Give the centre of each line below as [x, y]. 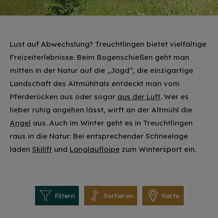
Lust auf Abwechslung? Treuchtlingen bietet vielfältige [108, 44]
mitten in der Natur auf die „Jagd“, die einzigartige [101, 70]
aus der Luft [139, 97]
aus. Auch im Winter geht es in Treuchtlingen [112, 123]
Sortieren [118, 196]
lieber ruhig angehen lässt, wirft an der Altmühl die [101, 110]
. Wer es [175, 97]
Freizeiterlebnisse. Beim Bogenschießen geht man [100, 57]
